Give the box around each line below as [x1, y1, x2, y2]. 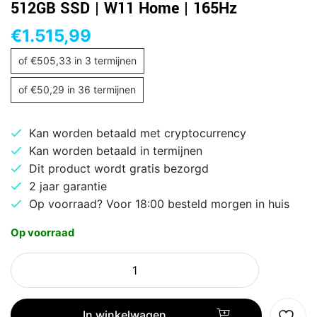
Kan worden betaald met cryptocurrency [29, 125, 246, 140]
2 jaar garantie [29, 178, 107, 193]
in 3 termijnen [71, 54, 137, 67]
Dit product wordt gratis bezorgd [29, 161, 209, 175]
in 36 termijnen [64, 83, 136, 96]
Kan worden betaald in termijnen [29, 143, 202, 158]
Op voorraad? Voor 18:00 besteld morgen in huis [29, 196, 289, 211]
